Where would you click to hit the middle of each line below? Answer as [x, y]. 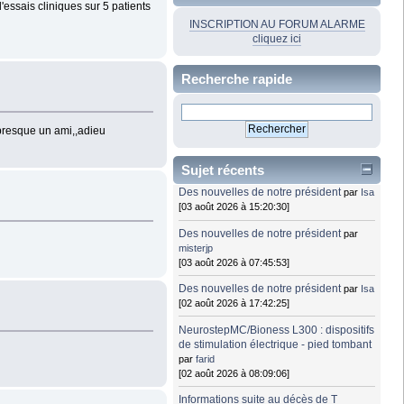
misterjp [196, 248]
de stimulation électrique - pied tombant [275, 344]
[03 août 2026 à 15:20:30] [234, 207]
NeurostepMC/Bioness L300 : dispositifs [277, 330]
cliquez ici [277, 38]
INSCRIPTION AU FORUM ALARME [277, 24]
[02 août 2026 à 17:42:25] [234, 303]
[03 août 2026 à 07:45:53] [234, 262]
